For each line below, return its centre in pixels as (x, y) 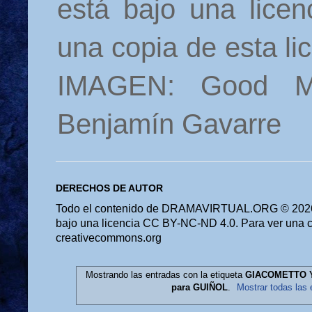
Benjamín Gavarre (169, 124)
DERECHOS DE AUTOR (109, 188)
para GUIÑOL (199, 288)
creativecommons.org (109, 238)
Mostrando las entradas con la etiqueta (165, 275)
